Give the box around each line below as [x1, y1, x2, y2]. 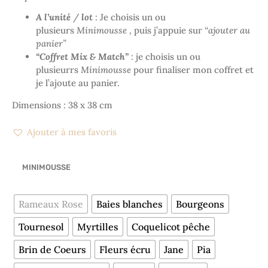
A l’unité [36, 11, 71, 23]
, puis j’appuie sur [127, 25, 202, 36]
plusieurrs [36, 64, 78, 76]
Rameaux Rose [19, 197, 83, 210]
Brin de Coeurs [19, 243, 86, 255]
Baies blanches [96, 197, 163, 210]
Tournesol [19, 220, 64, 233]
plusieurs [36, 25, 74, 36]
